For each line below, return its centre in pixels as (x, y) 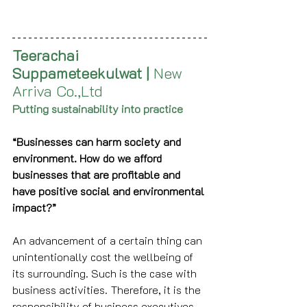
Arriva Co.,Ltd (58, 91)
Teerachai (48, 55)
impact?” (34, 207)
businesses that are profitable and (98, 174)
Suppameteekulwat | (83, 73)
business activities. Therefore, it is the (108, 290)
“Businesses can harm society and (98, 142)
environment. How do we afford (88, 158)
